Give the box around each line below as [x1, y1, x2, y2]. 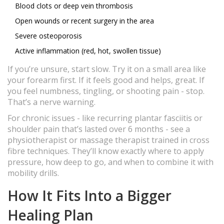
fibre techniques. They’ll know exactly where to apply [7, 145, 204, 157]
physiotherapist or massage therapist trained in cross [7, 134, 209, 146]
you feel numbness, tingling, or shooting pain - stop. [7, 85, 204, 97]
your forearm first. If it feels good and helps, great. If [7, 74, 204, 86]
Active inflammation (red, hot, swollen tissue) [15, 46, 161, 56]
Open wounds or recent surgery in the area [15, 16, 154, 26]
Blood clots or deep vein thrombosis [15, 1, 133, 11]
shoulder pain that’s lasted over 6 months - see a [7, 123, 190, 135]
